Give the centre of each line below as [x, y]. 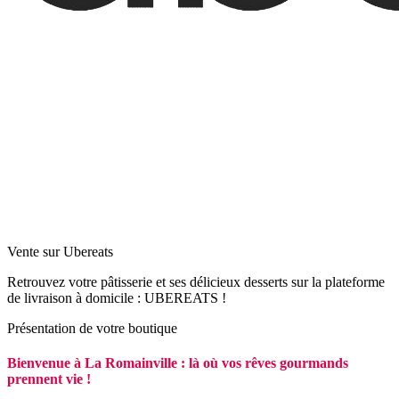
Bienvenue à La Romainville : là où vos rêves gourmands [178, 363]
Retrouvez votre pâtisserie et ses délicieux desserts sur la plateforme [196, 282]
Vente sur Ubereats [60, 252]
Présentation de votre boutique [92, 329]
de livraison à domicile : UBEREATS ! [117, 298]
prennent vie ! [49, 379]
